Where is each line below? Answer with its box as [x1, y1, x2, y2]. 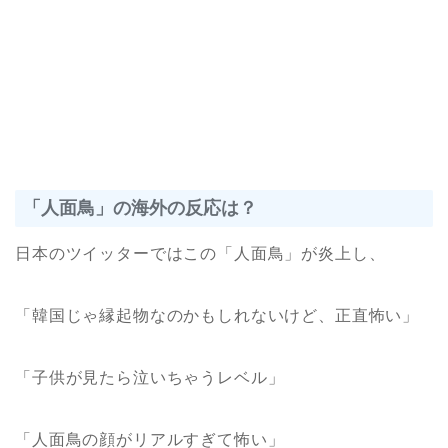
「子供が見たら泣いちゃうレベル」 [15, 369, 285, 387]
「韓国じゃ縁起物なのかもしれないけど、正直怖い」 [15, 307, 420, 325]
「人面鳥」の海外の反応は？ [23, 197, 257, 218]
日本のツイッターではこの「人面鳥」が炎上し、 [15, 245, 386, 263]
